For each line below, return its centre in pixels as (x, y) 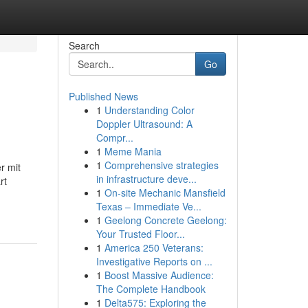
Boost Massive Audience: (159, 275)
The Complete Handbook (151, 289)
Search (84, 45)
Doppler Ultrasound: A (144, 124)
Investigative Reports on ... (154, 261)
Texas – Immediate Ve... (148, 206)
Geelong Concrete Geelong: (165, 220)
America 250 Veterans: (154, 247)
